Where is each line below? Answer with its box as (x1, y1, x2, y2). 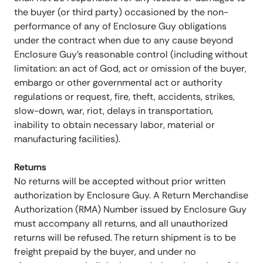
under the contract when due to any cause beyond (14, 34, 233, 47)
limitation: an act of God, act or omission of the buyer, (14, 62, 247, 75)
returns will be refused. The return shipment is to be (14, 231, 236, 244)
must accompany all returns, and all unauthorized (14, 217, 228, 230)
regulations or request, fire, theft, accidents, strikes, (14, 90, 235, 103)
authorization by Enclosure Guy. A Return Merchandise (14, 189, 248, 202)
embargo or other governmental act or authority (14, 76, 222, 89)
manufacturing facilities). (14, 133, 120, 146)
